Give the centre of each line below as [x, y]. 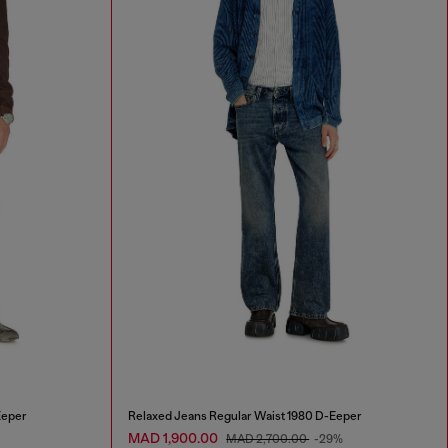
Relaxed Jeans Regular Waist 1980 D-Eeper [245, 415]
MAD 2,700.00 [268, 438]
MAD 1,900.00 [175, 437]
